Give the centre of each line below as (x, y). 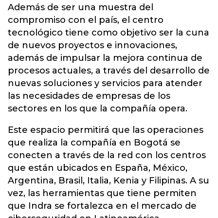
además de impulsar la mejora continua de (105, 58)
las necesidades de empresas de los (89, 96)
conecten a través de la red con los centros (107, 155)
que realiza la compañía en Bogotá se (94, 143)
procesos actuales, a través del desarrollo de (109, 71)
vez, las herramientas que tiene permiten (102, 193)
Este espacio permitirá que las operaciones (106, 130)
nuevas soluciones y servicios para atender (105, 83)
